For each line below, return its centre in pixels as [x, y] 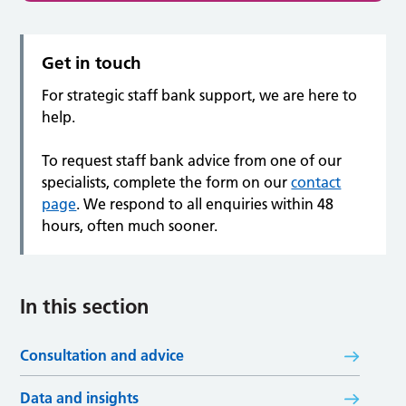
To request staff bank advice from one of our [192, 161]
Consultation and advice [102, 356]
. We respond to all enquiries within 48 [205, 204]
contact [316, 183]
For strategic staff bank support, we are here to [200, 96]
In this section [85, 307]
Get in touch [92, 63]
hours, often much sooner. [130, 226]
